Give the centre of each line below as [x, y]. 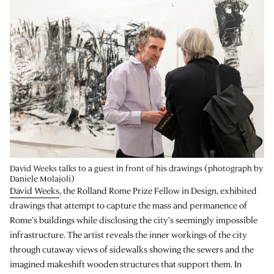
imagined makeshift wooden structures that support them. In [126, 264]
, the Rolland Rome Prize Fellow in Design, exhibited [158, 190]
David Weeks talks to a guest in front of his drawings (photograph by [136, 168]
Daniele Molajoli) [42, 178]
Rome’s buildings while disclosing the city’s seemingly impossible [134, 220]
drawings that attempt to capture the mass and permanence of [128, 205]
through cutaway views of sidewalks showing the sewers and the [132, 249]
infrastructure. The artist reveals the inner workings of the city [128, 234]
